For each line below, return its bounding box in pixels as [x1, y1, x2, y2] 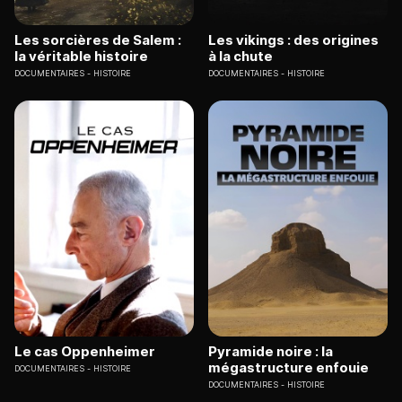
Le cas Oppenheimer [14, 342, 155, 360]
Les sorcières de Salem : [14, 31, 181, 49]
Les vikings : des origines [208, 31, 379, 49]
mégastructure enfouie [208, 358, 369, 376]
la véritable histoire [14, 48, 148, 66]
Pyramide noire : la [208, 342, 333, 360]
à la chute [208, 48, 273, 66]
